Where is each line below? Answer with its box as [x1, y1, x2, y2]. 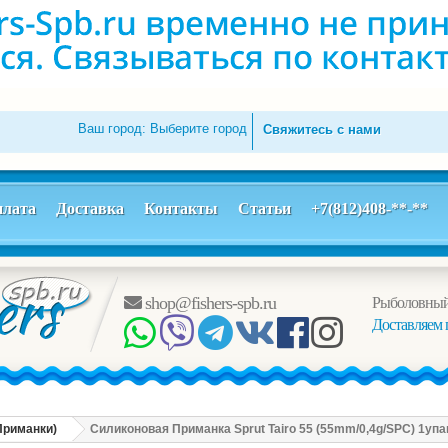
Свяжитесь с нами [263, 122, 382, 137]
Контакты [144, 200, 218, 217]
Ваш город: [78, 121, 151, 136]
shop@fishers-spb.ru [141, 293, 276, 313]
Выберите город [150, 121, 248, 136]
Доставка [56, 200, 124, 217]
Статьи [238, 200, 291, 217]
